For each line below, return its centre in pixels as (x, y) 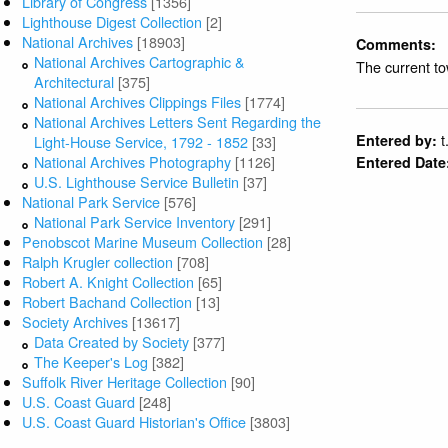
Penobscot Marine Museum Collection (143, 242)
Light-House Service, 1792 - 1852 (141, 142)
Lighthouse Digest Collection (112, 22)
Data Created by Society (112, 342)
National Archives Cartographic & (140, 62)
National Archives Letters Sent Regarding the (178, 122)
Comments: (396, 44)
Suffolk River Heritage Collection (125, 382)
